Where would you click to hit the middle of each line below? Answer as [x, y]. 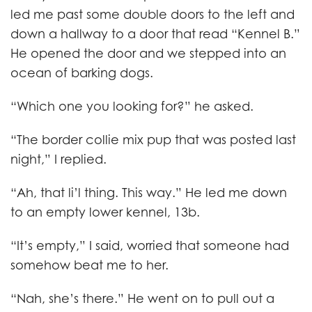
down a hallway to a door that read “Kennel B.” [155, 34]
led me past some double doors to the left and [153, 14]
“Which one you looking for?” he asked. [132, 106]
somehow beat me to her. [89, 265]
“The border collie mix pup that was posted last [153, 140]
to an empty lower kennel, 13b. [105, 212]
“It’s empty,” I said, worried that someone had [150, 245]
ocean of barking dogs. [82, 73]
